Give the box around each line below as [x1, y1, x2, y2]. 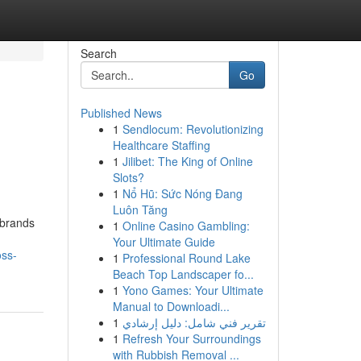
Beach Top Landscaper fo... [112, 266, 254, 282]
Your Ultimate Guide [112, 234, 215, 250]
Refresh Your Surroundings [122, 330, 261, 346]
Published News [80, 105, 162, 121]
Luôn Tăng [112, 201, 168, 218]
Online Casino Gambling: [122, 218, 250, 234]
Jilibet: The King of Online [122, 153, 253, 169]
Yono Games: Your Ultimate [122, 282, 263, 298]
